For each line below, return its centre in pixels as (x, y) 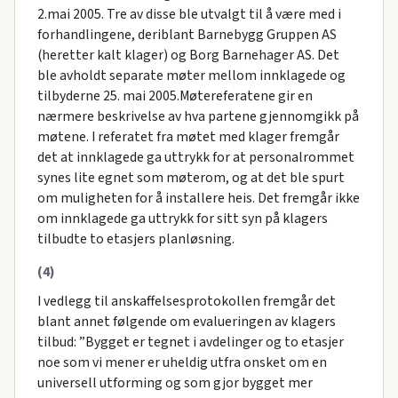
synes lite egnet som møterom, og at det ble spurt (191, 178)
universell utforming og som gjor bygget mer (175, 383)
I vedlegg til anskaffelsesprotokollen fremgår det (186, 302)
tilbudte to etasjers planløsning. (135, 239)
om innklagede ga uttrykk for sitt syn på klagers (182, 219)
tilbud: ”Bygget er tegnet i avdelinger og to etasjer (190, 342)
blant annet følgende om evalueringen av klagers (186, 322)
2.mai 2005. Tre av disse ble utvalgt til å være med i (189, 15)
